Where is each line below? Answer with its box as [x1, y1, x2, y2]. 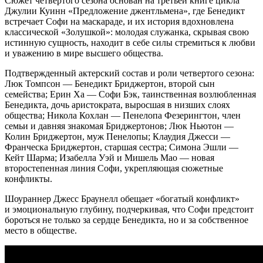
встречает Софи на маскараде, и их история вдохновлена [5, 16, 234, 27]
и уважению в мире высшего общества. [5, 48, 163, 59]
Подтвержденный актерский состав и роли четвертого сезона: [5, 68, 254, 79]
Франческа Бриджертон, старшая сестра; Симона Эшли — [5, 142, 238, 153]
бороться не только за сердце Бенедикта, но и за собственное [5, 215, 248, 225]
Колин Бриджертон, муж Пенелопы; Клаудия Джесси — [5, 131, 230, 142]
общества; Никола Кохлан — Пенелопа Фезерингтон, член [5, 110, 241, 121]
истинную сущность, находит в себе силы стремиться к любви [5, 38, 255, 48]
